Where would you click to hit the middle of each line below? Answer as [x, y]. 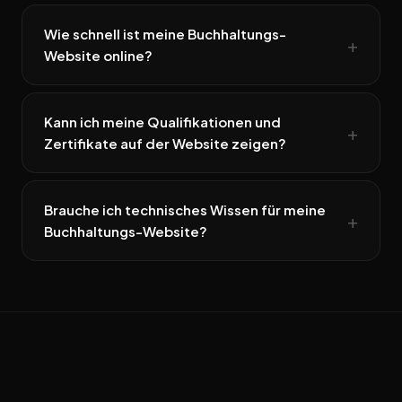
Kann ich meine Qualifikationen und [162, 122]
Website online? [98, 56]
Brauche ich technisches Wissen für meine [185, 210]
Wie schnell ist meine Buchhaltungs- [165, 34]
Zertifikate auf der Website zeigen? [165, 144]
